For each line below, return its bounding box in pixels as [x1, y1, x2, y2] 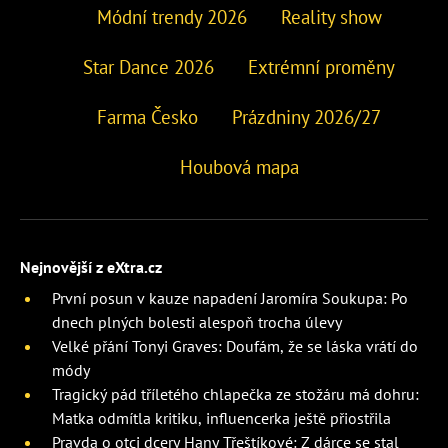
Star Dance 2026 [83, 54, 214, 79]
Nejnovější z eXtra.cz [20, 256, 162, 277]
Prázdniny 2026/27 [232, 104, 381, 129]
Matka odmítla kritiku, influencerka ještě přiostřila [52, 407, 391, 428]
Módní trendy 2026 [96, 4, 247, 29]
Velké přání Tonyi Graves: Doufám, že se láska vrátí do [52, 335, 418, 356]
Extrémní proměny [248, 54, 395, 79]
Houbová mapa [179, 154, 299, 179]
